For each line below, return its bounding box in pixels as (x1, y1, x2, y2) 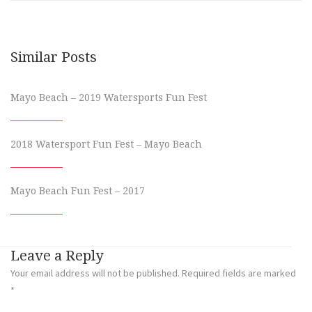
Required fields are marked (182, 266, 296, 279)
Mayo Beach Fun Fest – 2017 (10, 185, 145, 196)
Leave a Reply (10, 247, 103, 264)
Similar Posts (10, 48, 97, 65)
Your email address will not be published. (10, 266, 180, 279)
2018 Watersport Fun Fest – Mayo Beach (10, 138, 202, 150)
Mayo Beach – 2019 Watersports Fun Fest (10, 91, 207, 103)
